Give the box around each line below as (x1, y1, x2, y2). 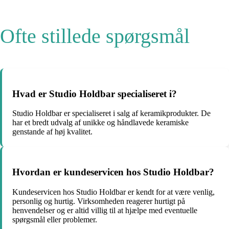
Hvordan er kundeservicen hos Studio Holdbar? (12, 166, 214, 177)
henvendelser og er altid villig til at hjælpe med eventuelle (12, 205, 197, 215)
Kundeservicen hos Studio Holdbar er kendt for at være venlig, (12, 187, 215, 196)
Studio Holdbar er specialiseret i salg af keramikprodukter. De (12, 109, 211, 118)
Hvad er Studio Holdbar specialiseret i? (12, 88, 177, 99)
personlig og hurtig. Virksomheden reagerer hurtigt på (12, 196, 185, 205)
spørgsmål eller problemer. (12, 215, 97, 224)
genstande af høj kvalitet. (12, 127, 93, 136)
